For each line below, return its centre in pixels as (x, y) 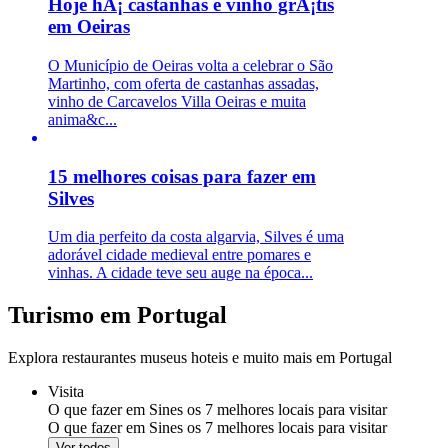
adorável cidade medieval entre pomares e (179, 255)
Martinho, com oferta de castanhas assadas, (183, 83)
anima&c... (82, 119)
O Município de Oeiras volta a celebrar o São (190, 65)
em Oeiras (89, 27)
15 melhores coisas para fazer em (182, 176)
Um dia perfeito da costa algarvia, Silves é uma (196, 237)
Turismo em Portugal (117, 315)
